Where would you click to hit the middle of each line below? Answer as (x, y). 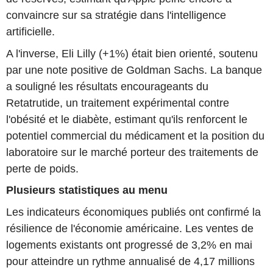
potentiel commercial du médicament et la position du (135, 136)
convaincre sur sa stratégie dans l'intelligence (116, 15)
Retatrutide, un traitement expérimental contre (118, 103)
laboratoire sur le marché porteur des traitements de (132, 152)
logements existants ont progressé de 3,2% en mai (129, 245)
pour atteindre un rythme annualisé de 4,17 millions (130, 261)
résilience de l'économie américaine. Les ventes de (130, 228)
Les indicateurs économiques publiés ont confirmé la (133, 212)
